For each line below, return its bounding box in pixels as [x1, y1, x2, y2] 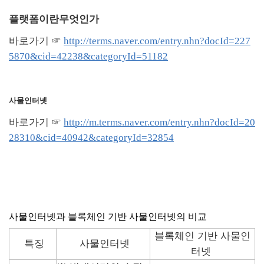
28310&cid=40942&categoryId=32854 [9, 132, 174, 143]
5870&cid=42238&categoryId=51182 [9, 51, 168, 62]
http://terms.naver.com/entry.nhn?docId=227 [64, 35, 250, 47]
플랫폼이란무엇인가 [9, 14, 99, 25]
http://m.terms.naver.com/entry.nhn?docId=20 [64, 117, 255, 128]
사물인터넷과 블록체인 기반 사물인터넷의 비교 [9, 212, 207, 222]
